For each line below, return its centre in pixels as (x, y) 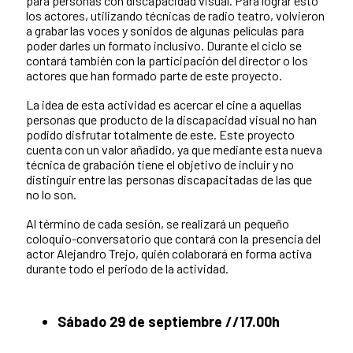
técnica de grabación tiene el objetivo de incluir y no (160, 164)
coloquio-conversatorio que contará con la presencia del (173, 238)
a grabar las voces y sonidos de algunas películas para (165, 30)
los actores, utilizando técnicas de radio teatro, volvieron (175, 15)
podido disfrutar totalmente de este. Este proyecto (160, 134)
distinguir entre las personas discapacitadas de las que (169, 179)
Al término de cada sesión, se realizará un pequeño (158, 223)
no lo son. (51, 194)
